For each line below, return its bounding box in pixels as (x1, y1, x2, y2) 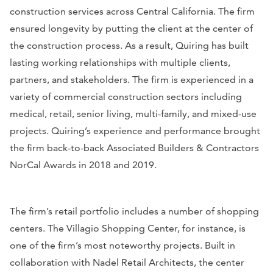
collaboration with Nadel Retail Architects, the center (10, 257, 244, 269)
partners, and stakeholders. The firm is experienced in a (10, 74, 253, 86)
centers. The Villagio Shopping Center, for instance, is (10, 222, 246, 235)
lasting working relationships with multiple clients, (10, 57, 230, 69)
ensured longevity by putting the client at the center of (10, 23, 253, 35)
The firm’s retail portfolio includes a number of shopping (10, 205, 259, 218)
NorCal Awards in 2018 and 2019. (10, 159, 157, 171)
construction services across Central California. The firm (10, 5, 255, 18)
